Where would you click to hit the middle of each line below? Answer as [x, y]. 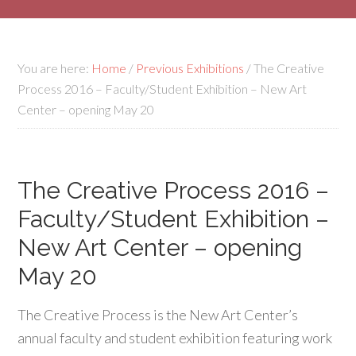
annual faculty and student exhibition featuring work [175, 338]
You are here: [55, 68]
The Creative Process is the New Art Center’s [158, 315]
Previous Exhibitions [190, 68]
